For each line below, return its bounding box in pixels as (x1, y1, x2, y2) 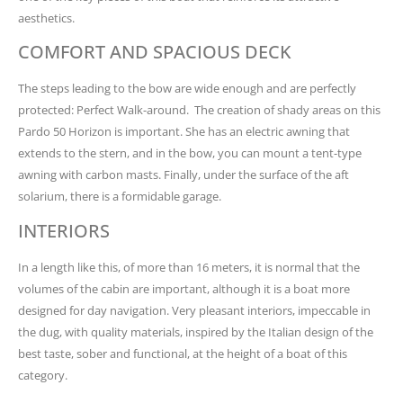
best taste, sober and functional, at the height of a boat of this (18, 345, 347, 362)
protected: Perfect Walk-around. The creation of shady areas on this (18, 102, 381, 119)
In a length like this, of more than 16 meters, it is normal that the (18, 258, 360, 275)
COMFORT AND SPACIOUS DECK (18, 40, 291, 65)
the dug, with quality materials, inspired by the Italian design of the (18, 323, 373, 340)
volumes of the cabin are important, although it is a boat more (18, 280, 350, 297)
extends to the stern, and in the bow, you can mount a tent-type (18, 145, 362, 162)
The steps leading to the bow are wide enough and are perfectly (18, 80, 356, 97)
